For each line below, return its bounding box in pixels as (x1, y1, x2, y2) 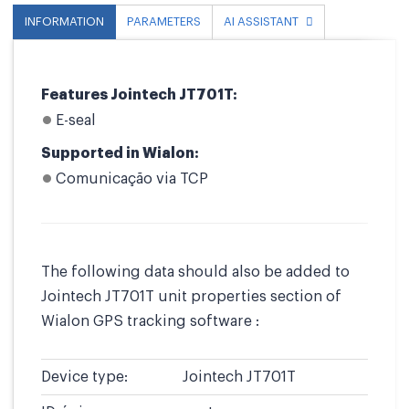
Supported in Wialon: (41, 145, 199, 161)
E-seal (56, 112, 96, 128)
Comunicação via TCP (56, 171, 208, 186)
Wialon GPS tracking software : (41, 313, 259, 329)
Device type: (41, 369, 128, 384)
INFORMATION (25, 16, 104, 27)
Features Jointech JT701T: (41, 87, 237, 102)
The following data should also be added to (41, 264, 350, 279)
